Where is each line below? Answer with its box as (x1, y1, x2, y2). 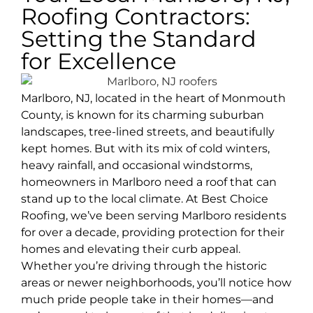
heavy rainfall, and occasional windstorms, (21, 158, 252, 172)
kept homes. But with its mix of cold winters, (21, 141, 270, 155)
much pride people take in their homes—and (21, 292, 274, 306)
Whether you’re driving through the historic (21, 259, 267, 272)
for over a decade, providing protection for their (21, 225, 284, 239)
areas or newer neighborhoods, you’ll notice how (21, 275, 291, 289)
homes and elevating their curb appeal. (21, 242, 240, 256)
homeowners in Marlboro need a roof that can (21, 175, 277, 189)
